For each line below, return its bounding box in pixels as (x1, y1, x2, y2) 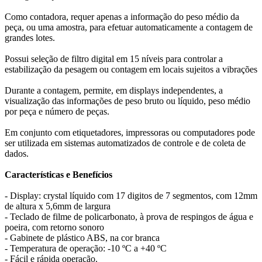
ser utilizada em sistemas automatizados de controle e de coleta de (5, 138, 246, 148)
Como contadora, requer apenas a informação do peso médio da (5, 12, 239, 22)
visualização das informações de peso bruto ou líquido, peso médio (5, 96, 250, 106)
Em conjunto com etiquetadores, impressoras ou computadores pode (5, 127, 255, 137)
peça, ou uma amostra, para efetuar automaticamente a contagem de (5, 22, 253, 32)
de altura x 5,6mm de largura (5, 201, 111, 211)
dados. (5, 149, 29, 158)
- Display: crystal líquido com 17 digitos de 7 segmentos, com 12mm (5, 191, 257, 201)
